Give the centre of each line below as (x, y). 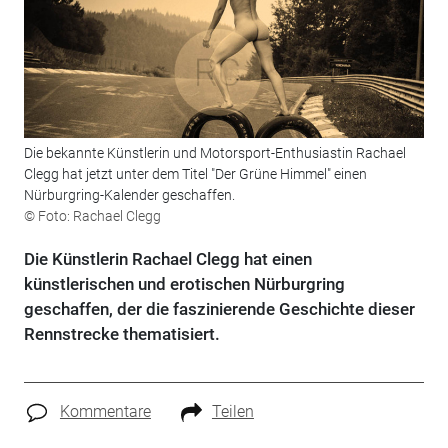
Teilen (232, 412)
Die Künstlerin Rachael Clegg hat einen (167, 259)
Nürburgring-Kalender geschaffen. (129, 195)
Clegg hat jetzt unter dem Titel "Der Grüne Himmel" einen (195, 174)
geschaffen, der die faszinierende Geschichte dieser (219, 309)
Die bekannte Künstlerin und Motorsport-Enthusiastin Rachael (214, 153)
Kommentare (105, 412)
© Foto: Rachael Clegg (92, 216)
